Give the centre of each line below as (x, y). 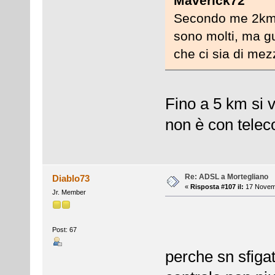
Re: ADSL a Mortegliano (226, 176)
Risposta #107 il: (217, 186)
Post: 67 (64, 230)
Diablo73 (71, 178)
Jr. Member (69, 192)
